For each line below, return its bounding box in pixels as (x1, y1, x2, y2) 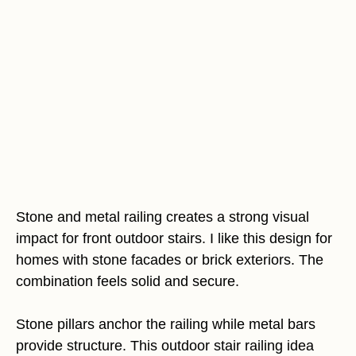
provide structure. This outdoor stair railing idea (16, 337, 314, 354)
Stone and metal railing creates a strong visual (16, 208, 309, 225)
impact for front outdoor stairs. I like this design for (16, 230, 332, 246)
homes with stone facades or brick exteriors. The (16, 251, 323, 268)
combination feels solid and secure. (16, 273, 239, 289)
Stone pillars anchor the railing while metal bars (16, 315, 315, 332)
